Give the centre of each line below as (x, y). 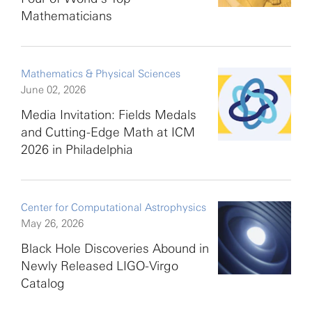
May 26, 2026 (52, 224)
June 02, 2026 (53, 90)
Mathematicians (67, 16)
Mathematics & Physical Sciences (101, 74)
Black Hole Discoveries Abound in (115, 249)
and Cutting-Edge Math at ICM (108, 132)
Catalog (43, 283)
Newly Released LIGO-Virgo (100, 266)
